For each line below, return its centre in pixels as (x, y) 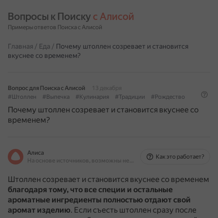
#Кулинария (92, 97)
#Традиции (130, 97)
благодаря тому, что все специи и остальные (90, 190)
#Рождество (168, 97)
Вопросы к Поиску (50, 17)
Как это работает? (180, 157)
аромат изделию (39, 210)
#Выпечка (56, 97)
